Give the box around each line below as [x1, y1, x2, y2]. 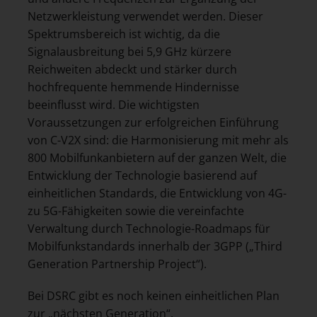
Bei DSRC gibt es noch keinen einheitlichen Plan [28, 288, 279, 304]
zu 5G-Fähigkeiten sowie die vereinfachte [28, 202, 244, 219]
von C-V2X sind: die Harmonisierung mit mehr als [28, 132, 289, 148]
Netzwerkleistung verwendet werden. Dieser [28, 8, 263, 24]
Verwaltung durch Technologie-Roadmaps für [28, 220, 270, 236]
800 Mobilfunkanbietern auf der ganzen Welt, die [28, 149, 287, 166]
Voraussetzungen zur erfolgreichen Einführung [28, 114, 279, 130]
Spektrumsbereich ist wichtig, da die [28, 25, 220, 42]
